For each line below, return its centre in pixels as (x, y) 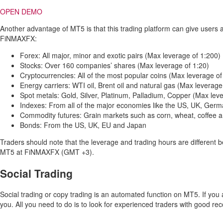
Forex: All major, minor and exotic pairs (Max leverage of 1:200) (120, 56)
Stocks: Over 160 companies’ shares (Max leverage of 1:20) (114, 65)
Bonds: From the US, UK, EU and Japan (83, 125)
